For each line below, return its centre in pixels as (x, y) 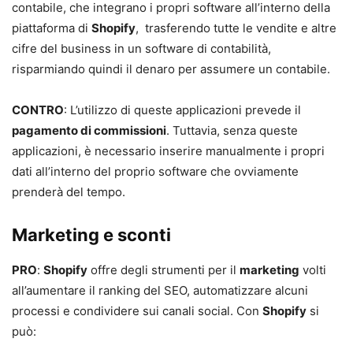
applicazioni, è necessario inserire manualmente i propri (168, 150)
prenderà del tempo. (69, 191)
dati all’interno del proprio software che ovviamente (155, 171)
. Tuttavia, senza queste (232, 130)
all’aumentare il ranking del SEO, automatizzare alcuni (160, 290)
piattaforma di (52, 28)
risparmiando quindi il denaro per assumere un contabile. (171, 69)
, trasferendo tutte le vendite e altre (236, 28)
